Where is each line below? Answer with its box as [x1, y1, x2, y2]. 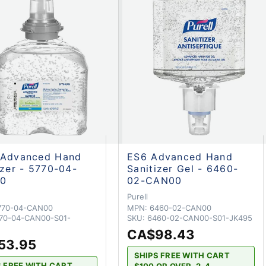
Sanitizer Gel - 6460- [127, 162, 239, 175]
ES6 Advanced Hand [127, 150, 233, 163]
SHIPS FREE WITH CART [134, 251, 230, 261]
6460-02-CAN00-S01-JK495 [147, 213, 253, 223]
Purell [127, 191, 148, 201]
